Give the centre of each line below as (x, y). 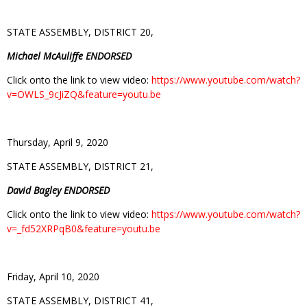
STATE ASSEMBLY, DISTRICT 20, (80, 32)
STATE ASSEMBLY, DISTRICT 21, (80, 166)
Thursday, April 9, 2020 (58, 142)
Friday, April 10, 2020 (53, 276)
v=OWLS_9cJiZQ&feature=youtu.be (84, 94)
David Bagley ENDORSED (58, 190)
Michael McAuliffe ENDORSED (69, 56)
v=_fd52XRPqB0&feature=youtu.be (84, 228)
